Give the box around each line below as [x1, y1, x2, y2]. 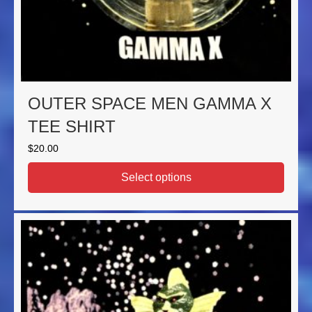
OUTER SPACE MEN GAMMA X [28, 94, 272, 114]
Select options [120, 171, 192, 184]
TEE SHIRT [28, 117, 116, 136]
